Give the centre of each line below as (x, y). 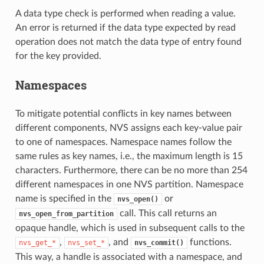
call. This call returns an (167, 213)
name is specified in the (64, 198)
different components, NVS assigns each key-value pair (128, 128)
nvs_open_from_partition (66, 214)
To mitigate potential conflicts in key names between (123, 113)
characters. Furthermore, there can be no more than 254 (131, 170)
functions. (209, 242)
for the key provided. (58, 56)
